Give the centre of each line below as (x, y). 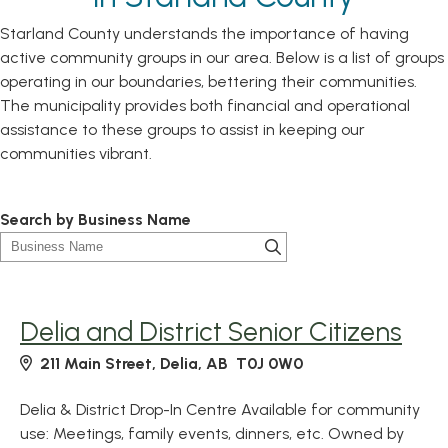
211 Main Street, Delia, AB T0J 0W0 (171, 363)
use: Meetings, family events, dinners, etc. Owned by (212, 433)
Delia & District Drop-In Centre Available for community (220, 409)
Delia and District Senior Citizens (211, 332)
